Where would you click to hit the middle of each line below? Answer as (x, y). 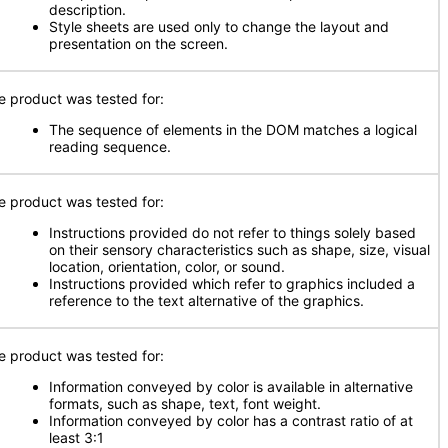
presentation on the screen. (138, 43)
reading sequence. (110, 146)
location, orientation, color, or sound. (167, 266)
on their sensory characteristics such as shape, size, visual (239, 249)
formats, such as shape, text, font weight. (185, 403)
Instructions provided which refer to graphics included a (232, 283)
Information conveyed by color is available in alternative (231, 386)
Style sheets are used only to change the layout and (219, 26)
